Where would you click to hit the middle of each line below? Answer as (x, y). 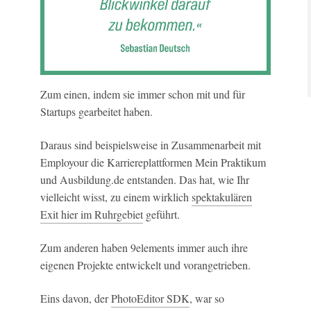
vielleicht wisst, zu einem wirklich (116, 197)
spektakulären (222, 197)
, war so (207, 298)
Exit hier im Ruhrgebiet (92, 214)
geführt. (161, 214)
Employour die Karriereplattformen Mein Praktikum (153, 162)
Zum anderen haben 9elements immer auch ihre (144, 247)
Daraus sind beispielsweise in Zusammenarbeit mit (151, 145)
